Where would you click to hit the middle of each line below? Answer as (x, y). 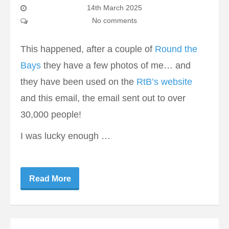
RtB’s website (164, 82)
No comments (114, 21)
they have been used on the (78, 82)
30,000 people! (51, 115)
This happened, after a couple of (88, 49)
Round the (176, 49)
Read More (50, 179)
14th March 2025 (114, 8)
